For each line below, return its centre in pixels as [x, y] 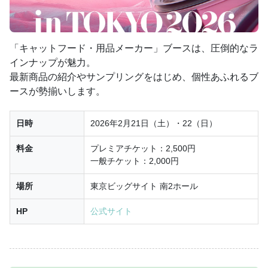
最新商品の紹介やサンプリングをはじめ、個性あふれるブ [134, 77]
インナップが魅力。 [53, 62]
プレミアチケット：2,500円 [143, 148]
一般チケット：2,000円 [135, 161]
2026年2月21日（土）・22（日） [154, 123]
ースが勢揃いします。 [57, 91]
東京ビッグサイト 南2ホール [144, 186]
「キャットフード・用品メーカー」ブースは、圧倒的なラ [134, 48]
